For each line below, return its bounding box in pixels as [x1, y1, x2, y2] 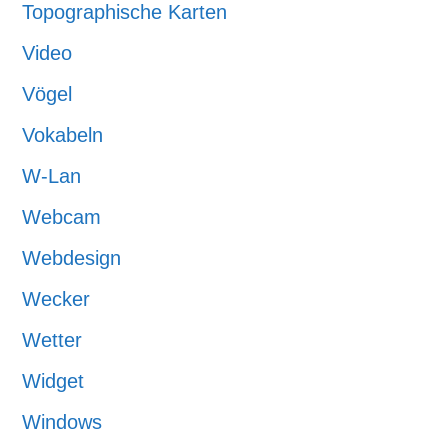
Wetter [22, 329, 83, 351]
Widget [22, 370, 85, 392]
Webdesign [22, 247, 122, 269]
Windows [22, 411, 103, 433]
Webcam [22, 206, 102, 228]
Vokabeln [22, 124, 104, 146]
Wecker [22, 288, 91, 310]
